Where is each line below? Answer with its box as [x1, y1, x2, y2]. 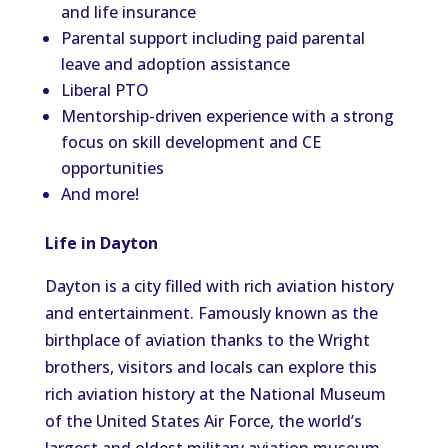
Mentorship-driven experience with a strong [60, 105, 394, 127]
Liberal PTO [60, 79, 149, 101]
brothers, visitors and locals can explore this [44, 356, 377, 378]
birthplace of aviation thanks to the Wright [44, 329, 370, 351]
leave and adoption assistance [60, 53, 290, 75]
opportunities [60, 157, 164, 179]
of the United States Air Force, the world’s [44, 410, 362, 432]
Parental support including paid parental [60, 27, 365, 49]
